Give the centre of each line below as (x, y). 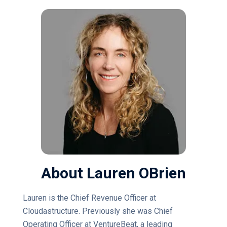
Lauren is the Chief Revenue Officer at (89, 198)
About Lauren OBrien (113, 173)
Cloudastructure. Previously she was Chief (98, 211)
